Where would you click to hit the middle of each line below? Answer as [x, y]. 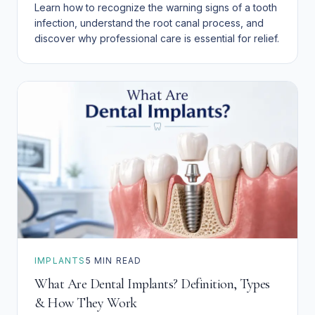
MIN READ [116, 261]
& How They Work [86, 303]
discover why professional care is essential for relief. [157, 38]
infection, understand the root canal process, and [149, 22]
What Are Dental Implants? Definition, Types [152, 284]
